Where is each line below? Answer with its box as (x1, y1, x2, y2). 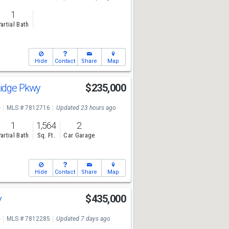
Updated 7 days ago (56, 215, 110, 222)
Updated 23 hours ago (56, 104, 116, 111)
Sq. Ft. (37, 131, 55, 140)
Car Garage (63, 131, 95, 140)
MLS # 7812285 (6, 215, 50, 222)
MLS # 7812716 (6, 104, 50, 111)
